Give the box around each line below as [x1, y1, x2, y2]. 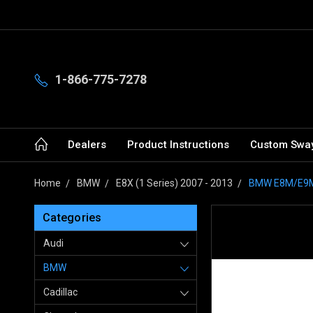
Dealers [68, 138, 106, 151]
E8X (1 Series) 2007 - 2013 [116, 177, 233, 189]
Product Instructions [127, 138, 229, 151]
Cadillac [43, 286, 78, 298]
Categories [43, 210, 102, 224]
